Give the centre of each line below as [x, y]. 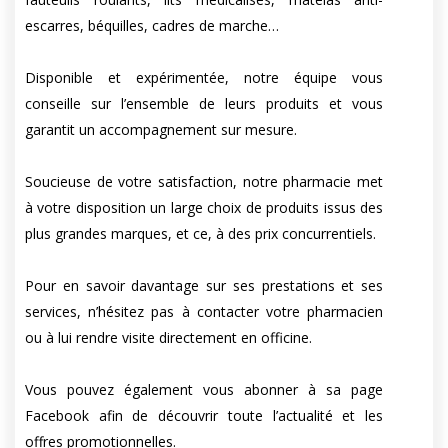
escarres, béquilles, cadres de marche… [152, 26]
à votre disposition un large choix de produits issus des [204, 208]
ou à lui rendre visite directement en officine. [168, 338]
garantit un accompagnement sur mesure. [161, 130]
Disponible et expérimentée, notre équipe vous [204, 78]
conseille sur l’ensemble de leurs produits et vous [204, 104]
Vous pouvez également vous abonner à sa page [204, 390]
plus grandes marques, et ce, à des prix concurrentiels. [200, 234]
